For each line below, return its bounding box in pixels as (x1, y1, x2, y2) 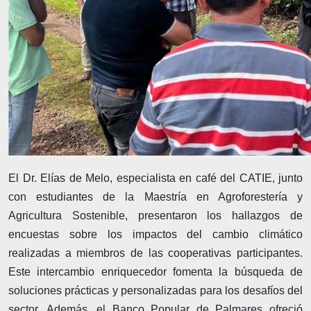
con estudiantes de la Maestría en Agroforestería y (8, 190, 303, 203)
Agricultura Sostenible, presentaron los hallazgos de (8, 209, 303, 221)
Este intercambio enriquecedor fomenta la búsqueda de (8, 265, 303, 278)
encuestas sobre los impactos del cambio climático (8, 228, 303, 240)
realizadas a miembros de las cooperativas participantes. (8, 246, 303, 259)
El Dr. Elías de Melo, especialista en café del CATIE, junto (8, 171, 303, 184)
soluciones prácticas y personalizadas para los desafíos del (8, 284, 303, 296)
